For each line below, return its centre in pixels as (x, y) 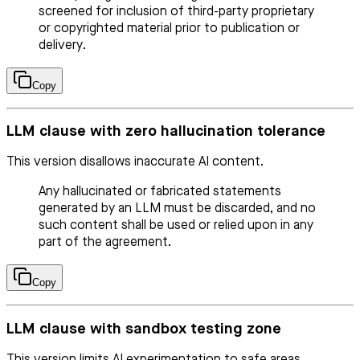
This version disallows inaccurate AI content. (135, 163)
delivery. (62, 45)
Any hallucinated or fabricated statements (160, 192)
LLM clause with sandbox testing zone (144, 329)
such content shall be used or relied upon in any (176, 226)
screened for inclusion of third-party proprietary (176, 12)
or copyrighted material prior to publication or (169, 29)
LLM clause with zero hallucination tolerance (166, 132)
